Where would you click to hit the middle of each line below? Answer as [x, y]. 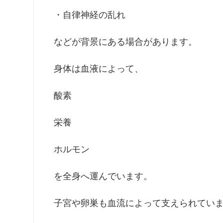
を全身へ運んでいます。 [103, 176]
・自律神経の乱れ [90, 15]
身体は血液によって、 [99, 69]
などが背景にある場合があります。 [126, 42]
